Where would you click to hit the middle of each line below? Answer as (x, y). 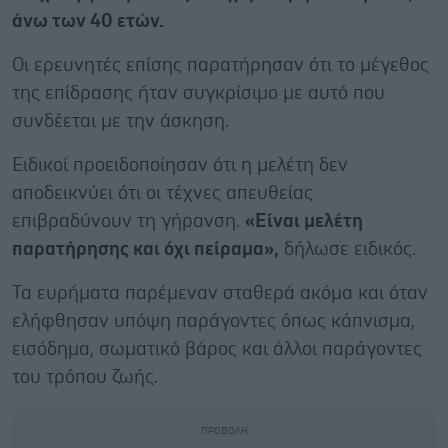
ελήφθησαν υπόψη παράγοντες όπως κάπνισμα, (213, 321)
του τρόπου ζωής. (85, 377)
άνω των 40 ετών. (88, 21)
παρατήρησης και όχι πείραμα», (145, 249)
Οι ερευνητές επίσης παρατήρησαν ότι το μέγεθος (220, 65)
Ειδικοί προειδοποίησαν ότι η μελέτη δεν (180, 165)
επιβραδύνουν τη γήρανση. (128, 221)
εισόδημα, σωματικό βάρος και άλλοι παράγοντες (217, 349)
